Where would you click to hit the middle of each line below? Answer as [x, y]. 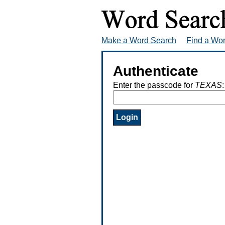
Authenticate [156, 71]
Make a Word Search [139, 40]
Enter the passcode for [154, 85]
